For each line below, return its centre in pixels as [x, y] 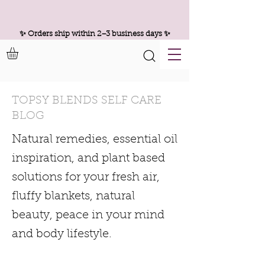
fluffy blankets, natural [73, 196]
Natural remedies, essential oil [95, 139]
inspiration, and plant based [88, 158]
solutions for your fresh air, [86, 177]
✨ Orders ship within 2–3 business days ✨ [95, 34]
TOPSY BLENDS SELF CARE [87, 101]
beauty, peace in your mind [88, 215]
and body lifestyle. [62, 234]
